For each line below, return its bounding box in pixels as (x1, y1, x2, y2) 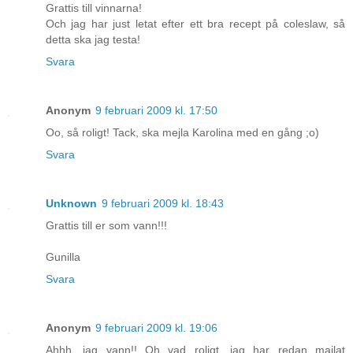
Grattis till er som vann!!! (46, 219, 167, 232)
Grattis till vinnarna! (46, 2, 142, 15)
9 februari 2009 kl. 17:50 (95, 104, 217, 117)
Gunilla (46, 251, 80, 264)
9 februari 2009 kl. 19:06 (95, 321, 217, 335)
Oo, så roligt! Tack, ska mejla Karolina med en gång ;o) (46, 126, 319, 139)
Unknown (46, 197, 97, 210)
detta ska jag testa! (46, 33, 140, 46)
